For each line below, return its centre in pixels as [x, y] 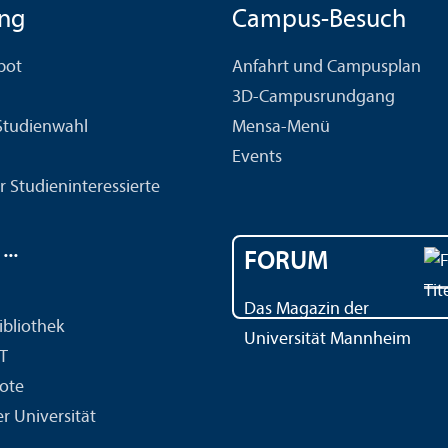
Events [257, 157]
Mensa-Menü [281, 127]
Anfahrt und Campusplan [326, 67]
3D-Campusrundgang [313, 97]
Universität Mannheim [327, 339]
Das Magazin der [306, 309]
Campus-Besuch [319, 20]
